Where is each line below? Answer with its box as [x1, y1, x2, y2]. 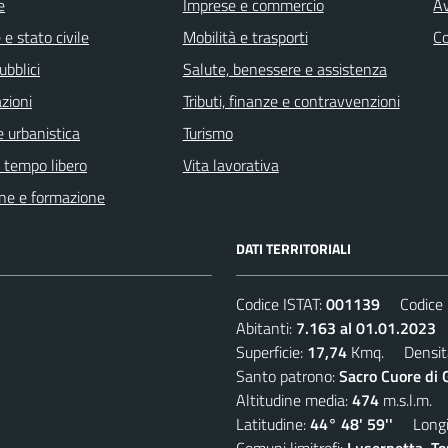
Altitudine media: [236, 387, 352, 412]
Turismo [182, 120, 233, 145]
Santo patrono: [236, 363, 339, 388]
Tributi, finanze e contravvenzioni [182, 88, 400, 113]
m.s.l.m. [379, 387, 432, 412]
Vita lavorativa [182, 152, 279, 177]
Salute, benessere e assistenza [182, 56, 387, 81]
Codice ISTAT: [236, 291, 326, 316]
